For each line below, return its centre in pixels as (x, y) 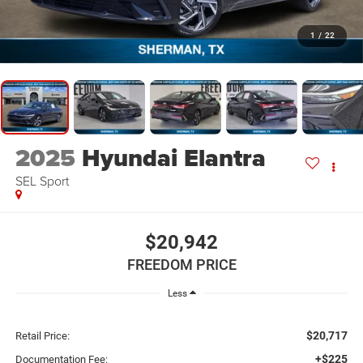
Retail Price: (42, 336)
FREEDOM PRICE (181, 264)
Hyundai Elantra (173, 158)
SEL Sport (42, 181)
